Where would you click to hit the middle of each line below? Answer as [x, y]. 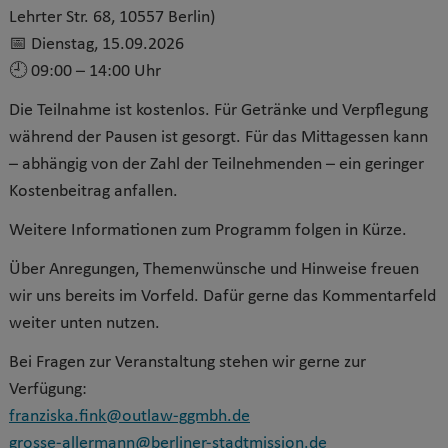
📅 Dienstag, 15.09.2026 [96, 44]
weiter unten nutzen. [84, 323]
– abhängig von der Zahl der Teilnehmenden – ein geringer [216, 164]
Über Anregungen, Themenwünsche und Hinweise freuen [214, 269]
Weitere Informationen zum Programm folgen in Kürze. [208, 230]
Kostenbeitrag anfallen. [93, 191]
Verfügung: [48, 389]
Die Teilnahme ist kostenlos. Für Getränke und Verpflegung [218, 110]
